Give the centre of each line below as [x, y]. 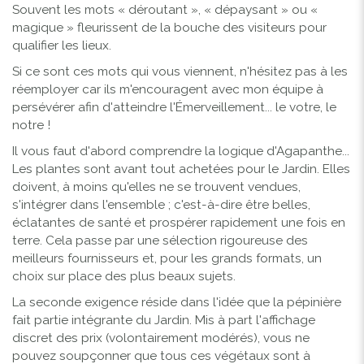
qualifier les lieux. [62, 45]
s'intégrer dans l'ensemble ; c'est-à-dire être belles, [161, 204]
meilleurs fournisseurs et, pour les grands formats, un [167, 258]
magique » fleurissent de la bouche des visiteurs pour [169, 27]
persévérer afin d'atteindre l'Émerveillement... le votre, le [174, 107]
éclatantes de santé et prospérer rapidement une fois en [179, 222]
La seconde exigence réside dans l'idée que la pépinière [177, 302]
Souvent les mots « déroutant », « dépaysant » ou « [165, 9]
